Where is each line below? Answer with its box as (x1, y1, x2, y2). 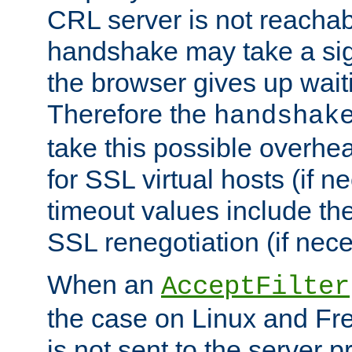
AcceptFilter (161, 272, 350, 302)
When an (47, 269, 161, 300)
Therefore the (47, 99, 214, 130)
